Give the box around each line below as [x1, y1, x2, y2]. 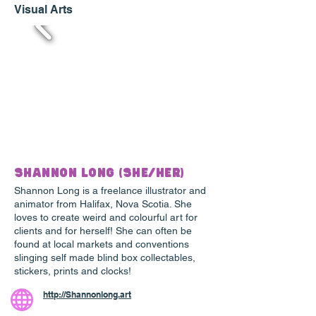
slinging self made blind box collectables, [14, 252, 195, 264]
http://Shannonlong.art [43, 289, 131, 300]
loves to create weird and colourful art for [14, 212, 197, 224]
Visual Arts [14, 3, 73, 17]
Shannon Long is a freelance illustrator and [14, 185, 206, 197]
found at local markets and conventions [14, 238, 189, 250]
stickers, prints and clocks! [14, 265, 131, 277]
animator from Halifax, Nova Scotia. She [14, 198, 192, 210]
